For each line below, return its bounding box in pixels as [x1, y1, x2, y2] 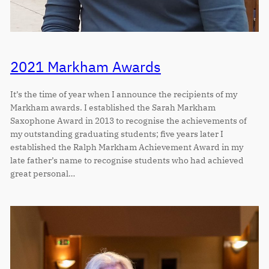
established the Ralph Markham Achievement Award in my [10, 141, 243, 153]
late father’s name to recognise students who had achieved [10, 154, 244, 166]
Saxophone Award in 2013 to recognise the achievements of [10, 114, 247, 126]
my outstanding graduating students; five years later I [10, 127, 223, 139]
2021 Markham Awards [10, 58, 161, 77]
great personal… [10, 167, 75, 179]
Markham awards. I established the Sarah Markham [10, 101, 216, 113]
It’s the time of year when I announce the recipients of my [10, 88, 237, 100]
